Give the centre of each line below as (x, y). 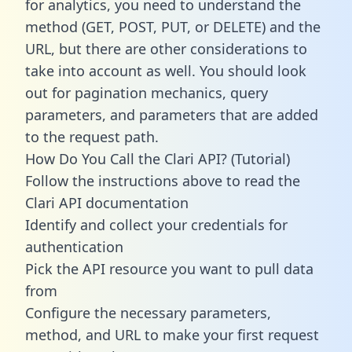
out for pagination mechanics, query (147, 92)
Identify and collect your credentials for (156, 224)
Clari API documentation (107, 202)
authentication (74, 246)
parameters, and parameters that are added (172, 114)
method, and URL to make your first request (172, 334)
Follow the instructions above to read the (163, 180)
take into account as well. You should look (166, 70)
